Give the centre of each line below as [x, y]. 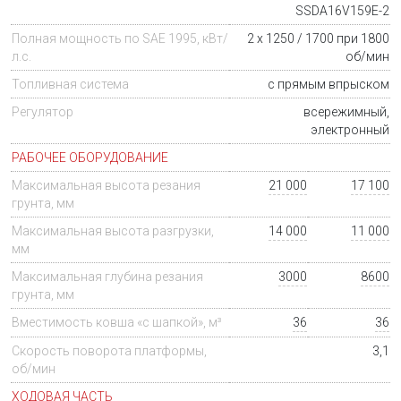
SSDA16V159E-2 [342, 11]
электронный [350, 130]
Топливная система [70, 85]
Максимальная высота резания [106, 186]
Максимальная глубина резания [107, 277]
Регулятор [43, 112]
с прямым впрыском [328, 85]
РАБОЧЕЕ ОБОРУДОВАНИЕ [90, 158]
